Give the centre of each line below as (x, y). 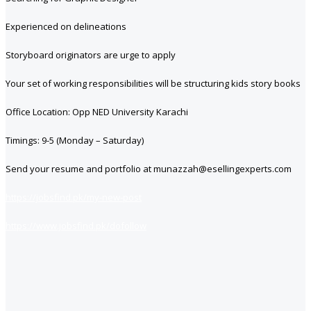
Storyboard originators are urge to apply (91, 55)
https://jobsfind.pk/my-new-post (74, 197)
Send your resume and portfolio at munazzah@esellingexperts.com (149, 169)
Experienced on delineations (66, 27)
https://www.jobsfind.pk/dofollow (76, 226)
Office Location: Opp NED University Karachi (97, 112)
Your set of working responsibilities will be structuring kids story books (153, 84)
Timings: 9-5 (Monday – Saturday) (75, 141)
